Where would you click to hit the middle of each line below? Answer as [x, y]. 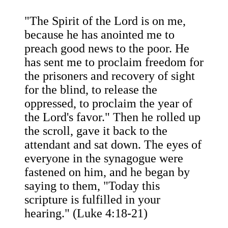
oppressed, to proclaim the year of [108, 104]
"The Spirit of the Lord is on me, [105, 21]
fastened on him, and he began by [107, 172]
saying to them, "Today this [92, 186]
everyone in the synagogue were [104, 159]
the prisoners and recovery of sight [110, 76]
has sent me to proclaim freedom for [114, 62]
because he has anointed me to [99, 35]
